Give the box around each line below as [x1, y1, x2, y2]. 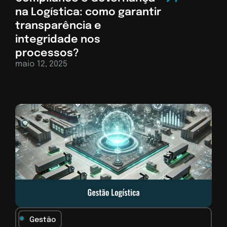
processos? [15, 48, 79, 59]
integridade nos [15, 34, 100, 45]
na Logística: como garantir [15, 7, 161, 18]
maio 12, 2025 [15, 59, 67, 68]
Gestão [29, 216, 56, 223]
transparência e [15, 20, 101, 31]
